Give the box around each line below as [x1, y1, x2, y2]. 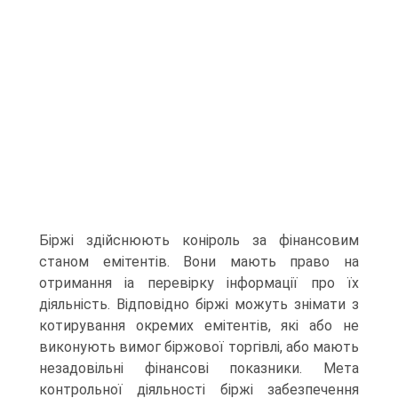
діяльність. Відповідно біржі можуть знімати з [39, 296, 359, 313]
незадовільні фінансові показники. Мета [39, 360, 359, 377]
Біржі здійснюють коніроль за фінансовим [39, 232, 359, 249]
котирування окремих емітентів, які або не [39, 317, 359, 334]
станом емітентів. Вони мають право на [39, 253, 359, 270]
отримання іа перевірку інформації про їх [39, 275, 359, 291]
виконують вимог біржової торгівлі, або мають [39, 338, 359, 355]
